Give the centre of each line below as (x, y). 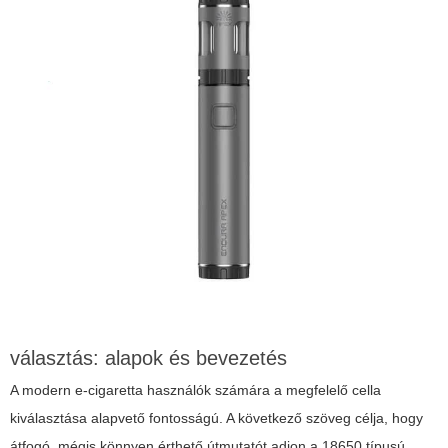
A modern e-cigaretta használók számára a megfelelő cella (195, 390)
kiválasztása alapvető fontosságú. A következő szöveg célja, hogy (216, 418)
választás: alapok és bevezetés (148, 358)
